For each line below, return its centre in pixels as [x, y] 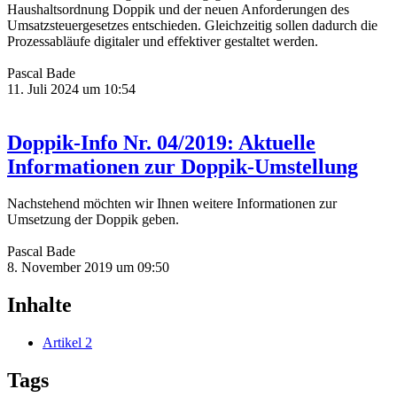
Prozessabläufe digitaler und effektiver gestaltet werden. [163, 41]
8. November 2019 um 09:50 [88, 268]
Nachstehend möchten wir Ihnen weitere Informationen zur [172, 204]
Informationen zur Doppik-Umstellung [183, 166]
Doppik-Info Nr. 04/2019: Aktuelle [161, 142]
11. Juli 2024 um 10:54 [71, 89]
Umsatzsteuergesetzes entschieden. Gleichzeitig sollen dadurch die [192, 25]
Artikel [62, 343]
